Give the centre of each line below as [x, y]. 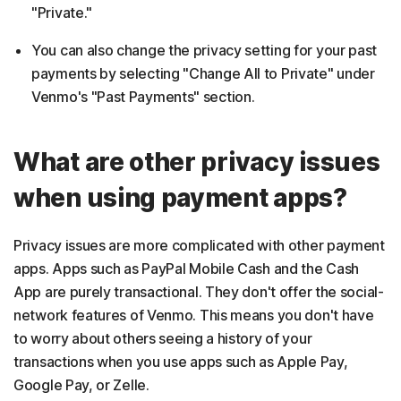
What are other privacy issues [197, 162]
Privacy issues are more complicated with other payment [199, 245]
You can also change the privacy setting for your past [205, 50]
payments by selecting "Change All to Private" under [203, 73]
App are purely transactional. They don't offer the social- [199, 292]
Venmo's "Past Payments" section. [143, 97]
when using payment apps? [180, 198]
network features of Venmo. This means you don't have [194, 315]
